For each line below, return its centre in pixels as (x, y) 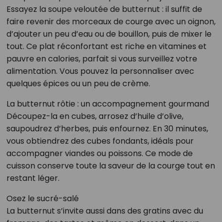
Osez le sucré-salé (42, 198)
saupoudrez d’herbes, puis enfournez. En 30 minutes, (107, 128)
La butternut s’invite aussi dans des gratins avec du (105, 211)
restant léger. (33, 178)
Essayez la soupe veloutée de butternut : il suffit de (104, 9)
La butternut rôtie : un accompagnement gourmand (108, 104)
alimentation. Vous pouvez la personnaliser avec (100, 71)
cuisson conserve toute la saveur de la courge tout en (111, 166)
